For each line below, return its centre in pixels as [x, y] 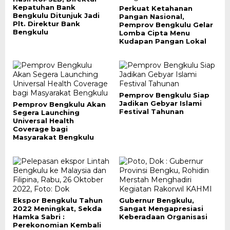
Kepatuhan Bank [44, 7]
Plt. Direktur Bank [46, 24]
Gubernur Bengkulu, [156, 200]
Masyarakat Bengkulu [53, 137]
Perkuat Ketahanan [156, 8]
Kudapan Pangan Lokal [162, 41]
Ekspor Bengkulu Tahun [58, 200]
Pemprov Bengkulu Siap [164, 95]
